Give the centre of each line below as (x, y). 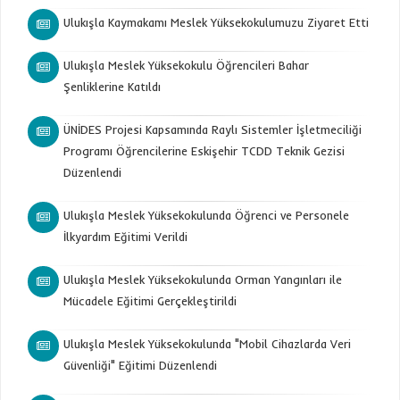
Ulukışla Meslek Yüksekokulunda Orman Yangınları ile (203, 279)
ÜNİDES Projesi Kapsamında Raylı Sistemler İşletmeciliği (212, 129)
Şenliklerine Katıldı (112, 87)
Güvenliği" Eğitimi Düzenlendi (140, 365)
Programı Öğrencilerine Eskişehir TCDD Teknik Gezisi (204, 151)
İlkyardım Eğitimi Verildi (125, 237)
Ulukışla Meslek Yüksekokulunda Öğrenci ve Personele (206, 215)
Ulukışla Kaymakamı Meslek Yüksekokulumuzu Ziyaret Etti (216, 22)
